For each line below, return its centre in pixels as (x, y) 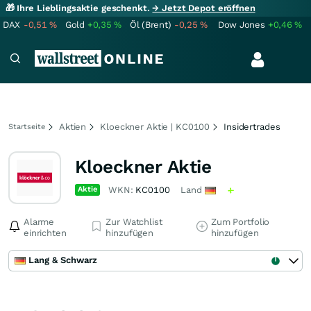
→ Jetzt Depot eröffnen (204, 8)
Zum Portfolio (240, 222)
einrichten (45, 233)
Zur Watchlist (134, 222)
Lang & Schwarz (63, 260)
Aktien (73, 127)
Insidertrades (252, 127)
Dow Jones (242, 25)
